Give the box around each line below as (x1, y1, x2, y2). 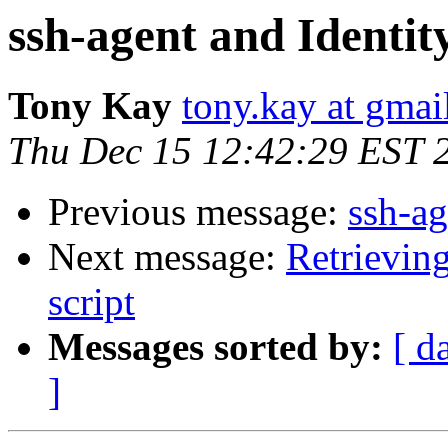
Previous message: (48, 190, 348, 234)
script (48, 280, 135, 324)
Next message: (48, 235, 286, 279)
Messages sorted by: (48, 325, 383, 369)
